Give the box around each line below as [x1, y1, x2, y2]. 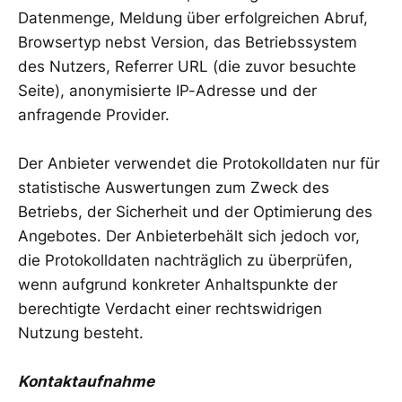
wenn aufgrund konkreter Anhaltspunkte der [18, 275, 337, 293]
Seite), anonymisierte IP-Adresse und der [18, 81, 317, 100]
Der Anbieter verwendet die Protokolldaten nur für [18, 153, 380, 172]
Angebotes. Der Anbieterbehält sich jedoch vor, [18, 226, 360, 245]
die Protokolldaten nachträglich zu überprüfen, [18, 250, 353, 269]
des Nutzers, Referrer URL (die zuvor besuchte [18, 57, 356, 75]
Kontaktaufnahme [18, 372, 154, 391]
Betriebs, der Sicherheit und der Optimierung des [18, 202, 372, 221]
